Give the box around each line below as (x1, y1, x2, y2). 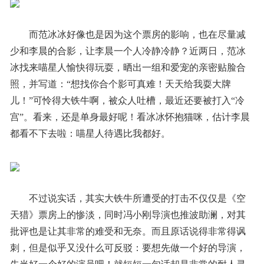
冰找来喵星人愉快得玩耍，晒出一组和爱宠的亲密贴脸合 (9, 62, 246, 72)
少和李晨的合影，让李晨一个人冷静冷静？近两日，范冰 (9, 45, 246, 56)
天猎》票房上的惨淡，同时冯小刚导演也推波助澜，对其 (9, 209, 246, 220)
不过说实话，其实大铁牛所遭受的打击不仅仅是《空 (28, 193, 246, 203)
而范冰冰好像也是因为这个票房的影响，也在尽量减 (28, 29, 246, 39)
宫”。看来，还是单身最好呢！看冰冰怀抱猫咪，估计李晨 (9, 111, 250, 122)
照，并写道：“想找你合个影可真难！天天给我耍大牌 (9, 78, 231, 89)
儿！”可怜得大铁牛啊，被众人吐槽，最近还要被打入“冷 (9, 95, 245, 105)
